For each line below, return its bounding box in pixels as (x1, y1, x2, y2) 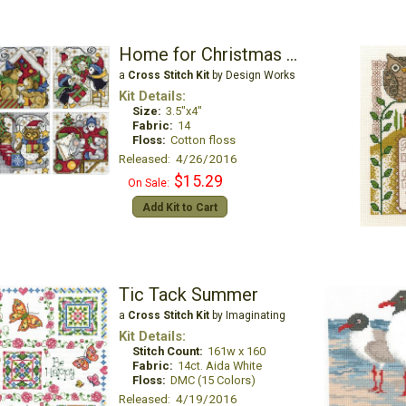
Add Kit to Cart (141, 201, 217, 214)
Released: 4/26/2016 (118, 151, 237, 166)
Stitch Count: (131, 344, 203, 358)
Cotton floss (169, 133, 236, 147)
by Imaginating (208, 309, 285, 322)
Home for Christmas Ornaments (285, 43, 297, 65)
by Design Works (208, 69, 295, 82)
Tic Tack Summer (118, 284, 258, 305)
